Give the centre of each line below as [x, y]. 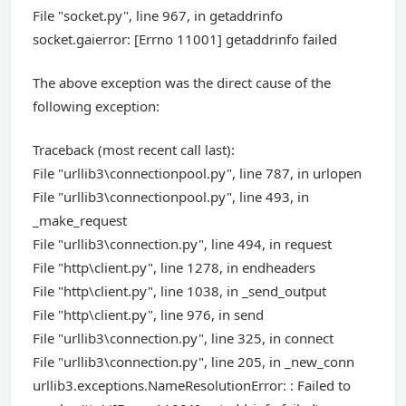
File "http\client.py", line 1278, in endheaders [174, 267]
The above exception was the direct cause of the [182, 82]
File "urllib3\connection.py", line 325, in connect [183, 338]
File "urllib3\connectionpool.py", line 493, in [171, 197]
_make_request [80, 220]
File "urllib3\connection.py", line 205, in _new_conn [193, 362]
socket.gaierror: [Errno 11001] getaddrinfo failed [185, 39]
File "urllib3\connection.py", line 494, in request [182, 244]
